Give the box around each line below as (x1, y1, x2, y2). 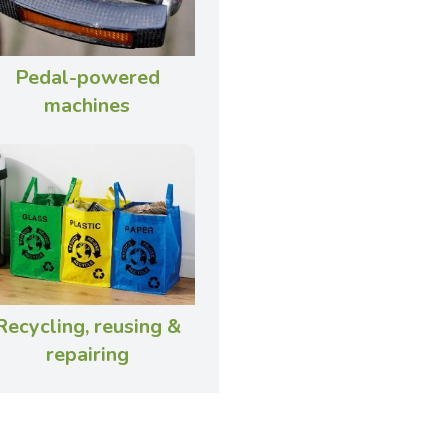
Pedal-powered (14, 63, 160, 91)
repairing (45, 341, 129, 369)
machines (44, 91, 131, 119)
